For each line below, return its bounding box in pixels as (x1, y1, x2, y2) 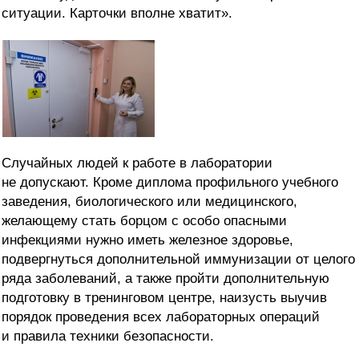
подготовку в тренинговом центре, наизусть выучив (2, 290, 327, 306)
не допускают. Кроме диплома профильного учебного (2, 175, 338, 191)
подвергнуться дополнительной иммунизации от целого (2, 252, 355, 268)
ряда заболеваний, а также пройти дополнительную (2, 271, 329, 287)
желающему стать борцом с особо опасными (2, 213, 287, 229)
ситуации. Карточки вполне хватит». (2, 6, 232, 22)
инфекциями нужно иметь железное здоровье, (2, 232, 293, 248)
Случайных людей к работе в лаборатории (2, 155, 272, 171)
